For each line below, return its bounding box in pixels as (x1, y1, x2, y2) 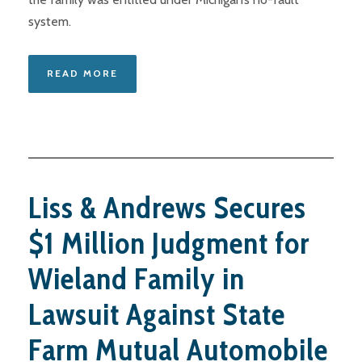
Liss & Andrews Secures (28, 189, 306, 226)
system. (28, 14, 71, 30)
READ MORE (47, 67, 118, 80)
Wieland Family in (28, 260, 245, 297)
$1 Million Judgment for (28, 225, 309, 262)
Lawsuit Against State (28, 296, 285, 333)
